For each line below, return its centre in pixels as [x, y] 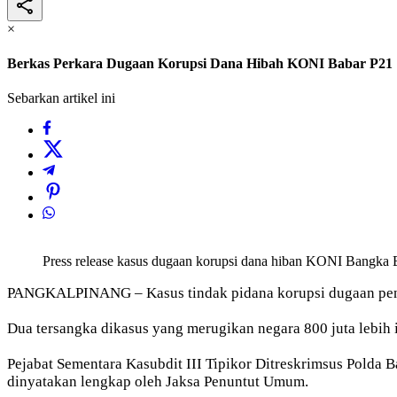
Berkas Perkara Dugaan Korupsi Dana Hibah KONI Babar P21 [200, 64]
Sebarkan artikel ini [61, 98]
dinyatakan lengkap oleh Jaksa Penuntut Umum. [158, 382]
